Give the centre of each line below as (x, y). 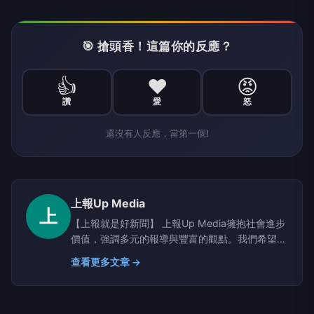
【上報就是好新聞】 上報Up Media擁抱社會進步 (178, 223)
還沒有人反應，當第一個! (157, 133)
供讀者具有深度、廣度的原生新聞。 (149, 254)
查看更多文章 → (106, 262)
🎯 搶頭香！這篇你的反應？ (157, 46)
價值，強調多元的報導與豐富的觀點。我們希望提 (179, 238)
